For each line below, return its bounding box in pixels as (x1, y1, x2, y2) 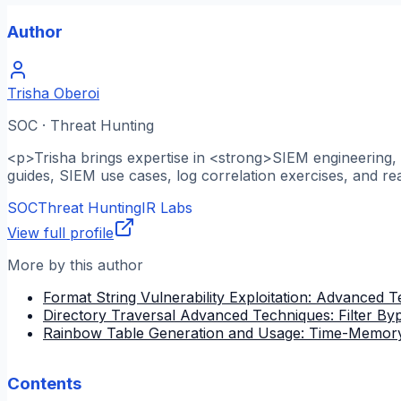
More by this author (7, 256, 143, 275)
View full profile (7, 224, 114, 243)
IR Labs (141, 199, 192, 218)
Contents (7, 372, 81, 394)
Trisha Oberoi (7, 84, 99, 103)
